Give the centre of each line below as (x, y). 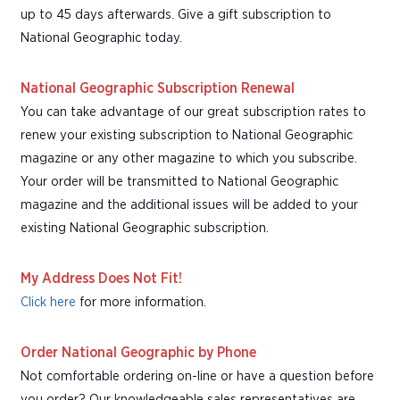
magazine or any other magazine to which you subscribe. (189, 158)
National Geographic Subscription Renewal (158, 88)
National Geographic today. (101, 37)
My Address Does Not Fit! (101, 278)
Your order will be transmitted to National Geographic (179, 181)
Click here (48, 302)
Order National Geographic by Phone (138, 352)
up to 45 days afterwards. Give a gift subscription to (176, 14)
